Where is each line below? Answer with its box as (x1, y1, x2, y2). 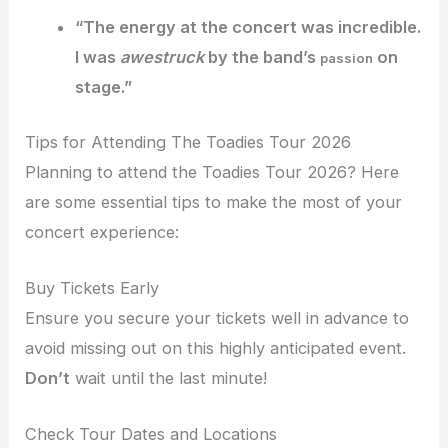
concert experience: (25, 221, 180, 242)
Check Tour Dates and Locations (25, 424, 278, 444)
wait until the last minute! (70, 367, 268, 388)
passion (319, 49, 373, 66)
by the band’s (203, 46, 320, 67)
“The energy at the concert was (74, 16, 338, 37)
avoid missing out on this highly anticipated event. (25, 337, 407, 358)
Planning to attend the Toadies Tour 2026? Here (25, 161, 400, 182)
